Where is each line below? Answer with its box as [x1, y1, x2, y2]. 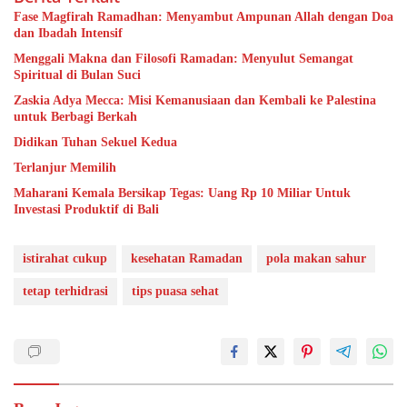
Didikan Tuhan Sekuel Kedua [14, 134, 177, 149]
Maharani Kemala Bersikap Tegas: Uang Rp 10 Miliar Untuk [14, 185, 351, 200]
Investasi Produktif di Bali [14, 202, 159, 216]
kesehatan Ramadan [131, 251, 243, 265]
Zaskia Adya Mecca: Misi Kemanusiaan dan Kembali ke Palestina [14, 93, 376, 107]
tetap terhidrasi [23, 283, 108, 298]
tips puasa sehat [132, 283, 219, 298]
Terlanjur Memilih [14, 160, 116, 174]
